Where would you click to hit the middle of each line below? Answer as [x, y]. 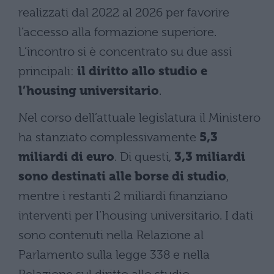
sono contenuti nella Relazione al [111, 235]
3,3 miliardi [210, 157]
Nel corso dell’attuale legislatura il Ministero [139, 117]
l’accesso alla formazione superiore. [117, 32]
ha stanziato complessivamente [109, 137]
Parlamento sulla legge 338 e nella [114, 254]
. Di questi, [144, 157]
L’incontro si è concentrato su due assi [125, 51]
